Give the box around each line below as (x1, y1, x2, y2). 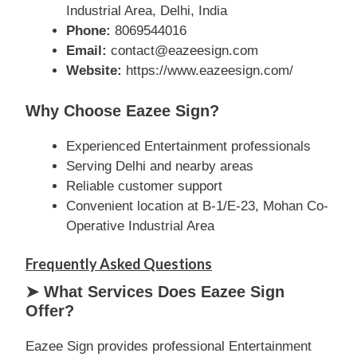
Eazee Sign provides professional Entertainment (25, 339, 312, 354)
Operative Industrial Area (66, 218, 214, 233)
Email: (66, 43, 107, 58)
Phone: (66, 23, 111, 38)
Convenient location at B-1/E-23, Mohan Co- (66, 198, 328, 214)
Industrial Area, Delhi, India (66, 3, 227, 18)
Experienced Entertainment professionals (66, 138, 311, 154)
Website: (66, 63, 122, 78)
